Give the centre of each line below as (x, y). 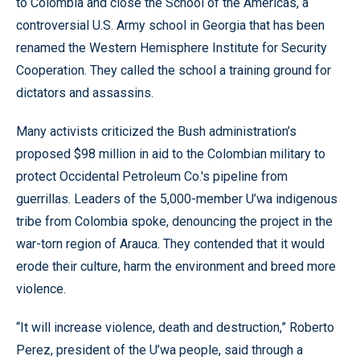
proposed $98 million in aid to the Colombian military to (171, 154)
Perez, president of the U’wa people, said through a (160, 350)
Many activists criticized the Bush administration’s (156, 131)
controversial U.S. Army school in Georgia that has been (170, 25)
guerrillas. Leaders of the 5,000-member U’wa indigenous (177, 199)
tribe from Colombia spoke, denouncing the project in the (174, 221)
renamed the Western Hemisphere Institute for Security (172, 48)
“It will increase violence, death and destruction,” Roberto (175, 327)
